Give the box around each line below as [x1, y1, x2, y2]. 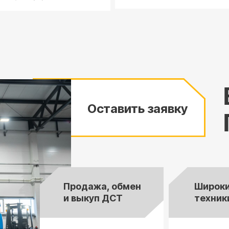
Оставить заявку [87, 101, 188, 116]
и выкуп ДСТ [63, 193, 123, 203]
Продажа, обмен [63, 181, 141, 192]
